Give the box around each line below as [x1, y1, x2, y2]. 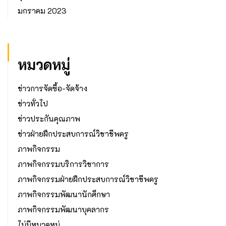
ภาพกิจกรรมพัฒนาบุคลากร [18, 204, 109, 215]
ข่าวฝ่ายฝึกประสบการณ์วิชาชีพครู [18, 129, 129, 139]
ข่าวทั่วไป [18, 98, 48, 109]
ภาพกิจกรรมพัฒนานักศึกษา [18, 189, 110, 200]
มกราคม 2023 [18, 6, 67, 16]
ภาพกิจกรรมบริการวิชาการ [18, 159, 109, 169]
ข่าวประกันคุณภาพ [18, 114, 80, 124]
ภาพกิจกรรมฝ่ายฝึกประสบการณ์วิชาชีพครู [18, 174, 158, 185]
